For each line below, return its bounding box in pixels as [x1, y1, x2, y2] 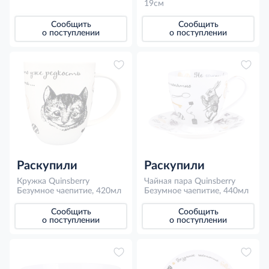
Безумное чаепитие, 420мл [17, 186, 121, 195]
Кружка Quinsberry [17, 177, 89, 186]
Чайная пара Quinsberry [144, 177, 235, 186]
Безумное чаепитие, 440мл [144, 186, 249, 195]
